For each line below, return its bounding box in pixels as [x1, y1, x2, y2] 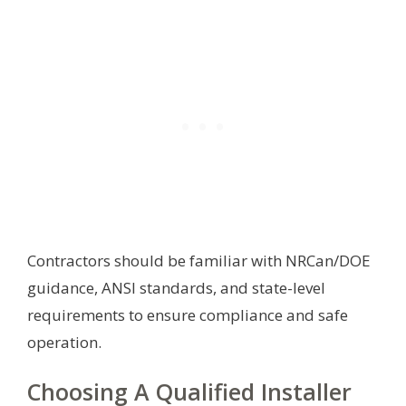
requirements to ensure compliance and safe [27, 304, 348, 326]
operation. [27, 332, 101, 353]
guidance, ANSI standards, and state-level [27, 277, 325, 299]
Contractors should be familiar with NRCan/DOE [27, 250, 371, 272]
